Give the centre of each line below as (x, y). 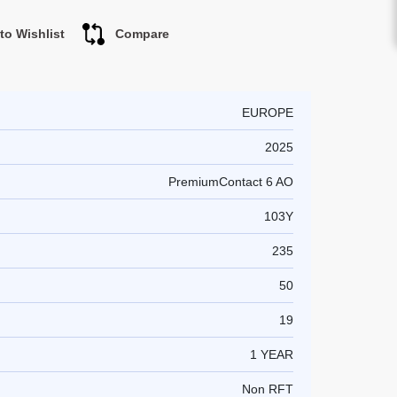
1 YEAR (272, 354)
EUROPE (268, 113)
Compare (142, 34)
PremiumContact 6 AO (231, 182)
